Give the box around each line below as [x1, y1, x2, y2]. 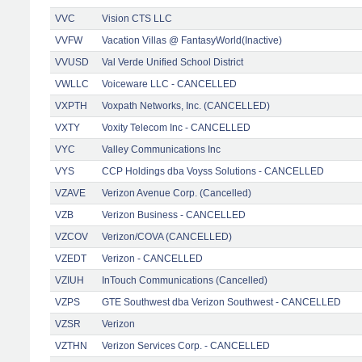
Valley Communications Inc [102, 143, 221, 155]
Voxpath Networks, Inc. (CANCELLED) [102, 99, 270, 112]
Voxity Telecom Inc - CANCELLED [102, 121, 250, 133]
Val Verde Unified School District [102, 56, 243, 68]
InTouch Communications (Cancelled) [102, 274, 267, 286]
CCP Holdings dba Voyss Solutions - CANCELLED [102, 165, 324, 177]
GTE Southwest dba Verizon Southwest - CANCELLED [102, 296, 341, 308]
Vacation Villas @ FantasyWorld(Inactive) [102, 34, 282, 46]
